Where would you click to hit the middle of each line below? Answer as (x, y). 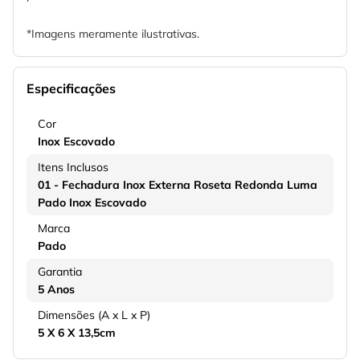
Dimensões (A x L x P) (94, 315)
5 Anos (56, 290)
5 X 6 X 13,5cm (77, 333)
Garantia (60, 272)
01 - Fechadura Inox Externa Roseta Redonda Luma (178, 185)
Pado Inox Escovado (92, 203)
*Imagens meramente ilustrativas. (113, 34)
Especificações (71, 89)
